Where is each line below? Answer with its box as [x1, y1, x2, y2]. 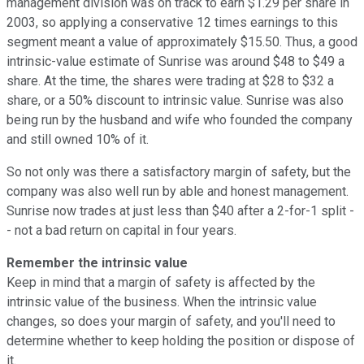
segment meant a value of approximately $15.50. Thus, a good [6, 33, 357, 50]
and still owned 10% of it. [6, 131, 149, 147]
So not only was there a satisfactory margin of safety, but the [6, 163, 351, 180]
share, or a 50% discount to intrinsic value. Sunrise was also [6, 92, 344, 108]
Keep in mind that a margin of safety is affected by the [6, 274, 315, 290]
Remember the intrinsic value [6, 254, 188, 271]
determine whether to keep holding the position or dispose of [6, 332, 355, 349]
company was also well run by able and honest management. [6, 183, 349, 199]
